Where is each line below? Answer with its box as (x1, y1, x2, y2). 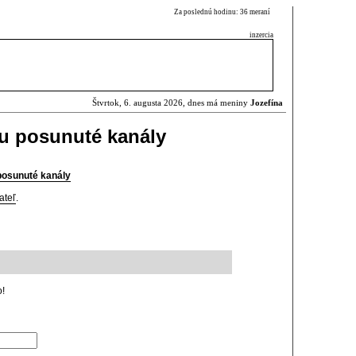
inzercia (250, 31, 273, 39)
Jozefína (250, 99, 283, 107)
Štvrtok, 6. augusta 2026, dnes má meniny (92, 99, 250, 107)
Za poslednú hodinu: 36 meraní (174, 8, 273, 16)
